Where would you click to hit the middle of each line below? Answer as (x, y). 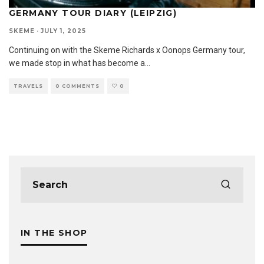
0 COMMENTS (77, 86)
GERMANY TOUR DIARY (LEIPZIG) (93, 13)
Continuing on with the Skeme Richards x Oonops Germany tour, (127, 50)
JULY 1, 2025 (63, 31)
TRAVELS (28, 86)
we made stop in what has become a (77, 63)
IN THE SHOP (54, 232)
